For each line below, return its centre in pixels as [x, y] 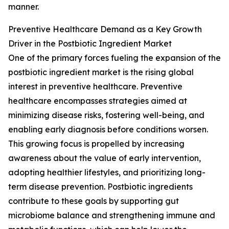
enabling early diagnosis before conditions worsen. [108, 130]
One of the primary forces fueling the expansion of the [114, 58]
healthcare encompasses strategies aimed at [98, 101]
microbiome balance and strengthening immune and [112, 215]
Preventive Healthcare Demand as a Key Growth [105, 29]
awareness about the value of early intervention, [105, 158]
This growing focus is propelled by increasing [96, 144]
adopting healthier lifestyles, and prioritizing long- [107, 173]
